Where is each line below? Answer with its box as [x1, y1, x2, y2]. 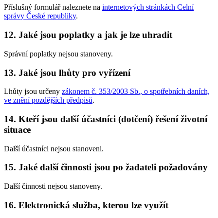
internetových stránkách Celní [102, 3, 194, 12]
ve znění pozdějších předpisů [4, 96, 92, 105]
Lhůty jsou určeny [4, 87, 62, 96]
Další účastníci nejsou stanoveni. [4, 144, 104, 153]
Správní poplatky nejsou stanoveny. [4, 49, 113, 58]
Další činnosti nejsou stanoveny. [4, 182, 102, 191]
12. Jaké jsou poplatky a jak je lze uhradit [4, 30, 172, 40]
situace [4, 124, 31, 135]
